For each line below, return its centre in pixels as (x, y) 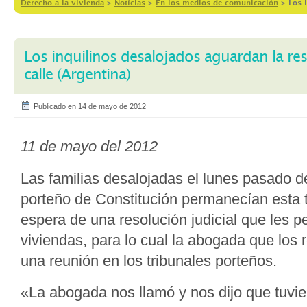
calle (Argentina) (77, 75)
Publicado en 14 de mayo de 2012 (90, 106)
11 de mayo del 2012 (89, 146)
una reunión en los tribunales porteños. (149, 261)
